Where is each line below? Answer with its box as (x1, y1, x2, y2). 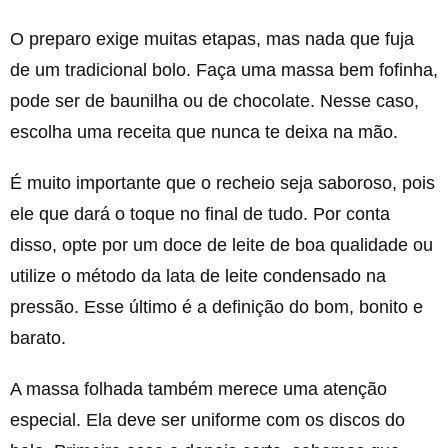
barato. (10, 328, 66, 348)
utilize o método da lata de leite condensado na (10, 266, 386, 286)
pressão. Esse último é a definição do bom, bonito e (10, 297, 423, 317)
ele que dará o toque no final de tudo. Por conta (10, 204, 390, 224)
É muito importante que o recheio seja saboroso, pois (10, 173, 435, 193)
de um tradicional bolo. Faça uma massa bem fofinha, (10, 60, 438, 80)
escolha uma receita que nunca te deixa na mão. (10, 122, 398, 142)
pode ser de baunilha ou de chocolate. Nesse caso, (10, 91, 419, 111)
